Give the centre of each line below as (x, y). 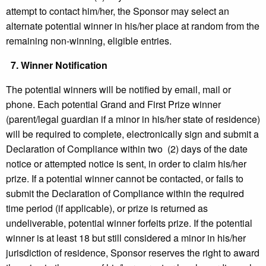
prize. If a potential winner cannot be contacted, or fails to (125, 179)
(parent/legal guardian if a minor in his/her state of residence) (133, 119)
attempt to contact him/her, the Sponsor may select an (118, 11)
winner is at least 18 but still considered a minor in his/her (126, 238)
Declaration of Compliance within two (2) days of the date (127, 149)
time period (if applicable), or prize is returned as (107, 208)
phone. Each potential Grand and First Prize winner (113, 104)
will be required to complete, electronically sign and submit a (132, 134)
